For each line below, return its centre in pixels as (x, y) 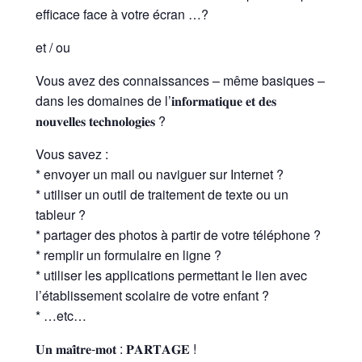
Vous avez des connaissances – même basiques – (180, 80)
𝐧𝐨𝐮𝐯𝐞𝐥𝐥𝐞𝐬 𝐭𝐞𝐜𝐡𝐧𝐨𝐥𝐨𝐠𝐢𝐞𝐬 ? (100, 120)
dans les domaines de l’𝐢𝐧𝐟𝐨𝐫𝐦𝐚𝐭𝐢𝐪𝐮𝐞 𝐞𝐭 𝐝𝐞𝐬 (156, 100)
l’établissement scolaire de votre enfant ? (152, 295)
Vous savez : (72, 154)
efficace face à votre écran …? (122, 14)
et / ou (53, 47)
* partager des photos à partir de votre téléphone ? (178, 234)
